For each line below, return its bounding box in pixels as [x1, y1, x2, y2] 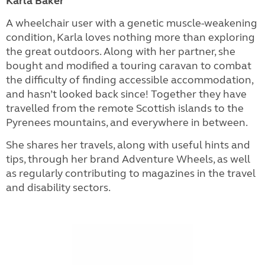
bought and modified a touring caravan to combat [6, 59, 251, 72]
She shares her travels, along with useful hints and [6, 138, 250, 151]
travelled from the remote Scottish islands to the [6, 102, 244, 115]
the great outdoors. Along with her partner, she [6, 45, 235, 58]
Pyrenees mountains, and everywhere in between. [6, 116, 248, 129]
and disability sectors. [6, 181, 111, 194]
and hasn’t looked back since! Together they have [6, 88, 247, 101]
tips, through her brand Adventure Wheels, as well [6, 153, 250, 166]
